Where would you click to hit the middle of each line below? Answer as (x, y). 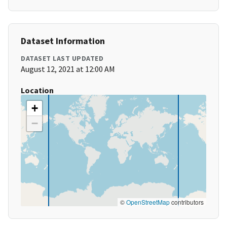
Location (37, 90)
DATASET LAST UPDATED (62, 59)
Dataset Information (63, 41)
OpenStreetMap (148, 202)
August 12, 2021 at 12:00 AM (68, 69)
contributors (187, 202)
